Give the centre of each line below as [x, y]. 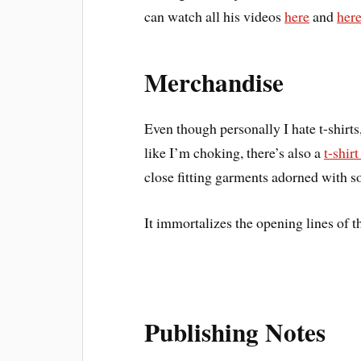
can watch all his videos [215, 16]
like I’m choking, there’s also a [234, 152]
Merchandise [214, 82]
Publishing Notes [235, 332]
